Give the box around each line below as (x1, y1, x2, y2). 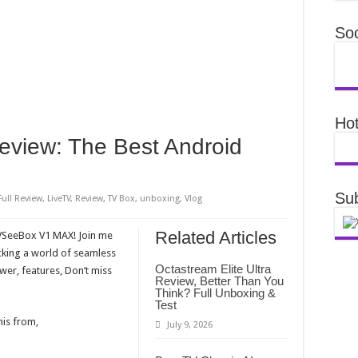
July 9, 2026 (167, 320, 213, 331)
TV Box (108, 193, 135, 205)
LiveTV (47, 193, 70, 205)
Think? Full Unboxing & (155, 286, 276, 300)
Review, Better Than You (155, 274, 284, 288)
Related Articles (155, 228, 276, 249)
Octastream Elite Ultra (155, 262, 271, 276)
